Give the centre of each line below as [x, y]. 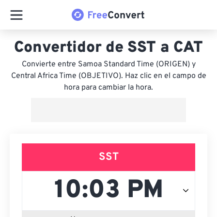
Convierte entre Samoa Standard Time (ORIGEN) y [108, 64]
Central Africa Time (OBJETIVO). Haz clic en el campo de [108, 76]
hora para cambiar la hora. [108, 88]
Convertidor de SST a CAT [108, 48]
